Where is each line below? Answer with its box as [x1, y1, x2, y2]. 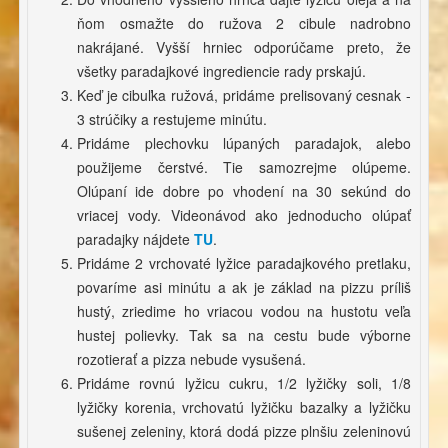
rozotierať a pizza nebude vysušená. [77, 349, 306, 370]
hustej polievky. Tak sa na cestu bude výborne [77, 325, 411, 346]
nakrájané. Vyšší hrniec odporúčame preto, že [77, 37, 411, 58]
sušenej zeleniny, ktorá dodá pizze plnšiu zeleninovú [77, 421, 411, 442]
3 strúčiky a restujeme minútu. [77, 109, 267, 130]
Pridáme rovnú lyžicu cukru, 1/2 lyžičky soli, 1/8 [77, 373, 411, 394]
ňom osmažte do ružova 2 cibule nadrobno [77, 13, 411, 34]
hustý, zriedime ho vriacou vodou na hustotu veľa [77, 301, 411, 322]
